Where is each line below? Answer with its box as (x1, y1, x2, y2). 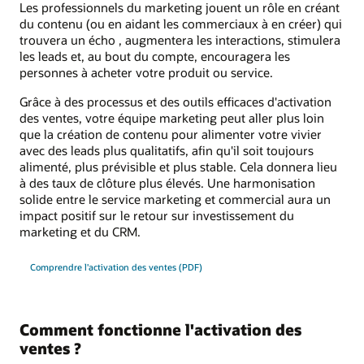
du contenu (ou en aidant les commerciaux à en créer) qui (19, 15, 342, 32)
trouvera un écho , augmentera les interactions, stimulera (19, 31, 340, 48)
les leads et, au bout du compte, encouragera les (19, 47, 290, 64)
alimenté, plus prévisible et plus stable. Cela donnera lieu (19, 158, 337, 175)
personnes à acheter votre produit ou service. (19, 63, 273, 80)
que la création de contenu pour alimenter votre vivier (19, 125, 322, 142)
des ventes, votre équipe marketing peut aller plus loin (19, 109, 324, 126)
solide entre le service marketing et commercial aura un (19, 190, 331, 207)
